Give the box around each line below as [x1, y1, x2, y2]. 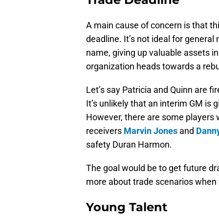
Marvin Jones [124, 126, 177, 136]
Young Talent [86, 200, 167, 215]
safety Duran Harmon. [86, 139, 172, 150]
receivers [86, 126, 124, 136]
